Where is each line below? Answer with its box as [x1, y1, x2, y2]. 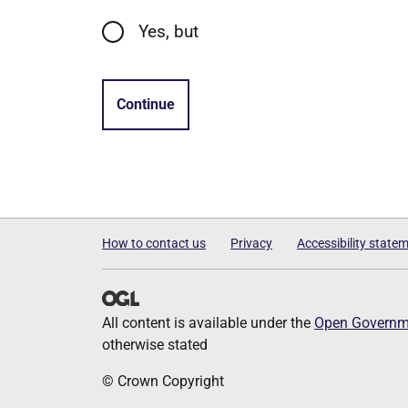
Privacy [230, 236, 272, 250]
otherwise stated [102, 336, 208, 353]
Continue [117, 95, 175, 113]
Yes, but [138, 20, 199, 42]
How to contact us [102, 236, 206, 250]
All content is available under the [102, 314, 314, 331]
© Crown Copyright [102, 372, 224, 390]
